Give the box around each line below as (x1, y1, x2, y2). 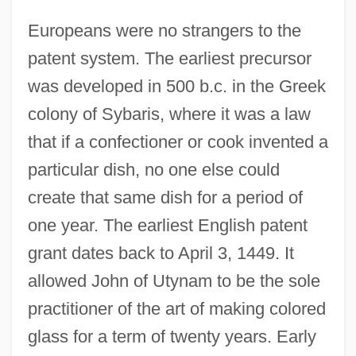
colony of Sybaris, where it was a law (27, 104, 311, 125)
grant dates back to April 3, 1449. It (27, 243, 294, 264)
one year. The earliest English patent (27, 215, 308, 236)
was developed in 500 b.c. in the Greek (27, 76, 326, 97)
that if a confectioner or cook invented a (27, 132, 328, 153)
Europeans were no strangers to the (27, 21, 301, 41)
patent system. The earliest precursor (27, 48, 311, 69)
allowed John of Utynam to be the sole (27, 271, 320, 292)
